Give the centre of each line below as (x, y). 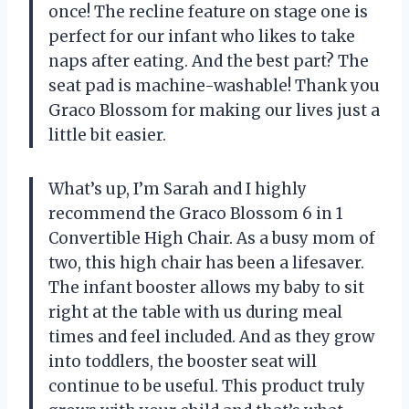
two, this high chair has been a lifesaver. (206, 262)
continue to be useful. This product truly (207, 386)
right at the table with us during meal (195, 312)
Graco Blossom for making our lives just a (214, 110)
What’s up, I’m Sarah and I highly (178, 189)
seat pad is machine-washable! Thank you (214, 85)
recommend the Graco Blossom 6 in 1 (196, 213)
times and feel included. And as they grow (211, 336)
